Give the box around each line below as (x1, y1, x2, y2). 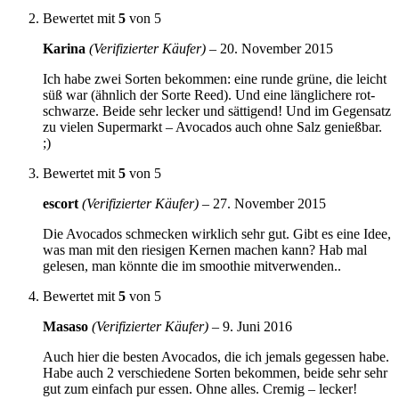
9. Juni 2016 (223, 318, 292, 334)
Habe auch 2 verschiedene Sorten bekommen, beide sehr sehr (43, 364, 387, 380)
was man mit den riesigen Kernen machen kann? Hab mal (43, 241, 367, 257)
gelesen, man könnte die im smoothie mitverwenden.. (43, 257, 341, 273)
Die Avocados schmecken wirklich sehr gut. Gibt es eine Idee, (43, 225, 391, 241)
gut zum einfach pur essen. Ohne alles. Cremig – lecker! (43, 380, 357, 396)
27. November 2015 (213, 195, 326, 211)
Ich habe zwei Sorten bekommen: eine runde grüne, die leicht (43, 70, 387, 86)
